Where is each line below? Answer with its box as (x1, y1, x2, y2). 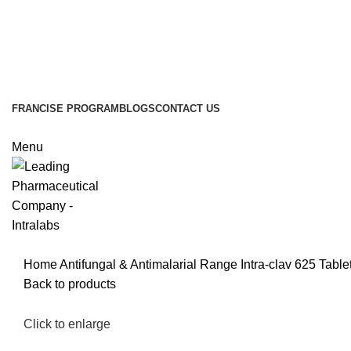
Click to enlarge (24, 317, 110, 331)
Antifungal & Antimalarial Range (60, 258, 241, 271)
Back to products (24, 277, 116, 291)
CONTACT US (155, 103, 220, 114)
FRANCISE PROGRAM (12, 103, 119, 114)
